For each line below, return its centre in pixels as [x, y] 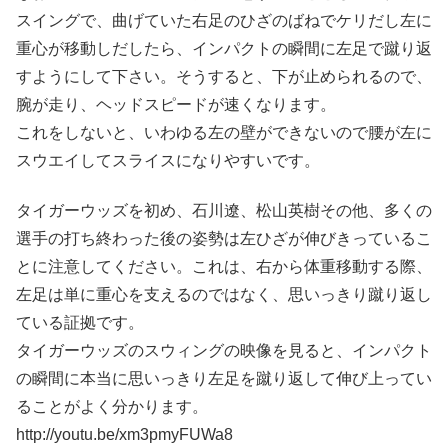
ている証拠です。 [80, 323]
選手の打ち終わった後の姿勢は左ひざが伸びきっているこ [224, 239]
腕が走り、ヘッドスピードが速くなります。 [176, 104]
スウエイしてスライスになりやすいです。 [168, 160]
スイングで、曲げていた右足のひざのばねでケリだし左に [224, 20]
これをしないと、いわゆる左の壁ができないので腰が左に [224, 132]
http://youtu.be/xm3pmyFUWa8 [124, 435]
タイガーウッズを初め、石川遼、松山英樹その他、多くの [224, 211]
